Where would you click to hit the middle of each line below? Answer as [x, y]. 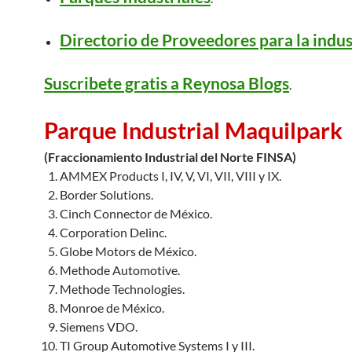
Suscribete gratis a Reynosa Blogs [167, 83]
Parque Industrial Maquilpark [193, 130]
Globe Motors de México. [128, 251]
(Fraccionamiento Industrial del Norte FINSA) [170, 157]
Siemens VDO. [99, 326]
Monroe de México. [112, 308]
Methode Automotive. [120, 270]
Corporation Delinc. [113, 232]
